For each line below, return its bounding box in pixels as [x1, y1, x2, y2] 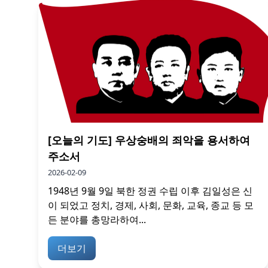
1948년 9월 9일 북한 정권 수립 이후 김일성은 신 [48, 184, 252, 198]
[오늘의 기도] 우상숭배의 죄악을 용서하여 [48, 133, 250, 148]
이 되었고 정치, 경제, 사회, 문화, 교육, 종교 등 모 [48, 199, 254, 212]
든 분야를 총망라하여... [48, 213, 146, 227]
